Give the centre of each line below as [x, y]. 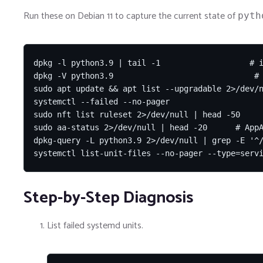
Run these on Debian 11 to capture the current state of [131, 16]
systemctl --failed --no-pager [102, 102]
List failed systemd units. [95, 226]
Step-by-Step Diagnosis [108, 198]
